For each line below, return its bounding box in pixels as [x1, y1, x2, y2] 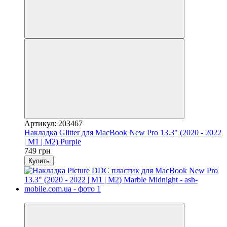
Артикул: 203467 [24, 119, 83, 128]
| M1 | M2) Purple [24, 137, 81, 146]
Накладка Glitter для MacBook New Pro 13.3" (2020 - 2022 [24, 128, 221, 137]
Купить [28, 157, 50, 165]
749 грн [24, 146, 51, 155]
